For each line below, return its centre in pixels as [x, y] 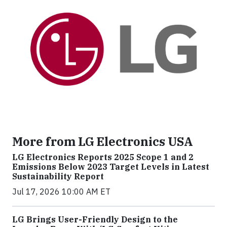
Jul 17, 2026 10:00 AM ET [61, 192]
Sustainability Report [58, 177]
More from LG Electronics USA [103, 142]
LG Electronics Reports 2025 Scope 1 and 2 [103, 157]
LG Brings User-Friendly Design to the [95, 220]
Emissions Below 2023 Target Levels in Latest [111, 167]
